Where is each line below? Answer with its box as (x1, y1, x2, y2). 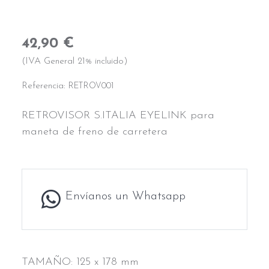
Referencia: (22, 81, 68, 91)
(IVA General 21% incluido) (22, 56, 128, 67)
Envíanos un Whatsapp (65, 190, 186, 203)
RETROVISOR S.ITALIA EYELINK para (22, 110, 214, 122)
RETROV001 (68, 82, 113, 91)
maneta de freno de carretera (22, 126, 168, 138)
